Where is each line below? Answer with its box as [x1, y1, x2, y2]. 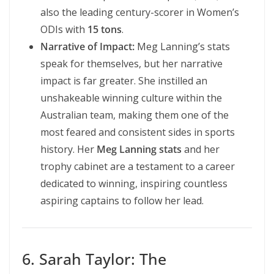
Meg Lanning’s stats [135, 40, 230, 53]
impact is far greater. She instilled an [40, 74, 207, 87]
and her [182, 143, 220, 156]
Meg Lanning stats [97, 143, 182, 156]
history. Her [40, 143, 97, 156]
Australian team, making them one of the [40, 108, 229, 122]
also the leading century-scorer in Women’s [40, 6, 239, 19]
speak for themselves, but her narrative [40, 57, 223, 70]
